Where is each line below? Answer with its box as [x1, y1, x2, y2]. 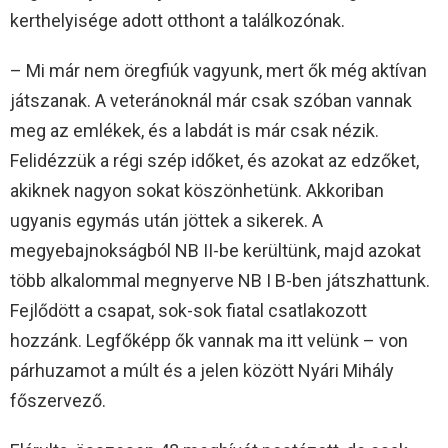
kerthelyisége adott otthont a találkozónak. [10, 10, 345, 32]
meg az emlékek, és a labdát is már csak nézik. [10, 120, 379, 142]
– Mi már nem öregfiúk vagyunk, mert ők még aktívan [10, 60, 427, 82]
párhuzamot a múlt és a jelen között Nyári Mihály [10, 360, 394, 382]
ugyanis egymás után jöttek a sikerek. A [10, 210, 323, 232]
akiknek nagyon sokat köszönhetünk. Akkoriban [10, 180, 384, 202]
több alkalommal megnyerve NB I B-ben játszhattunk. [10, 270, 430, 292]
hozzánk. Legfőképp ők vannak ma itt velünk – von [10, 330, 408, 352]
